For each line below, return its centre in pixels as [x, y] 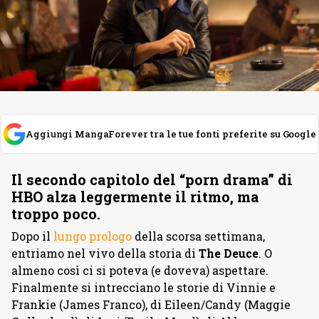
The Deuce [229, 253]
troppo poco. [56, 214]
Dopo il [32, 236]
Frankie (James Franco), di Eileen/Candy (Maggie [151, 305]
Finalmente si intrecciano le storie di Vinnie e [143, 288]
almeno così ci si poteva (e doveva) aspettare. [140, 271]
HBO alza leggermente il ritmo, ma [135, 197]
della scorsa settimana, [198, 236]
